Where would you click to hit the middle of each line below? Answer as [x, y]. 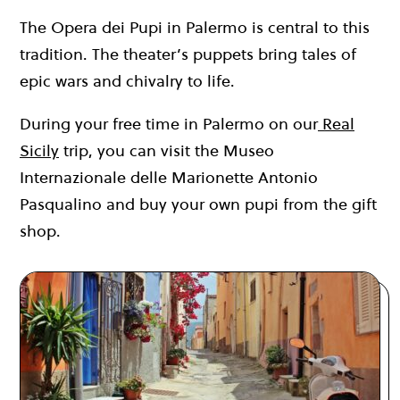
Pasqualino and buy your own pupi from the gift [198, 204]
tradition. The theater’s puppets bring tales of [188, 54]
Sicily [39, 150]
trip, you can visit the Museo [167, 150]
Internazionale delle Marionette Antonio [169, 177]
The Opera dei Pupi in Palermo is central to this [195, 27]
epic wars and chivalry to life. [127, 80]
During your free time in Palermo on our [169, 123]
